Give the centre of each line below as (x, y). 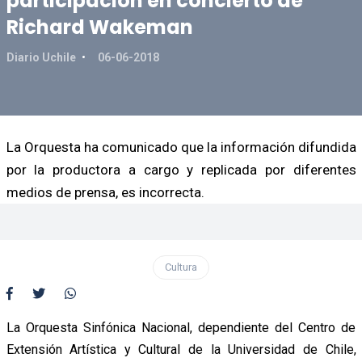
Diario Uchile (42, 57)
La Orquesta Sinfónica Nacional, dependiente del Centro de (181, 327)
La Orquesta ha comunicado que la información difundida (181, 147)
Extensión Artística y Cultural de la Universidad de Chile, (181, 349)
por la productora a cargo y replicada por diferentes (181, 169)
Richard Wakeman (99, 27)
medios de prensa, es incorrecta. (105, 192)
